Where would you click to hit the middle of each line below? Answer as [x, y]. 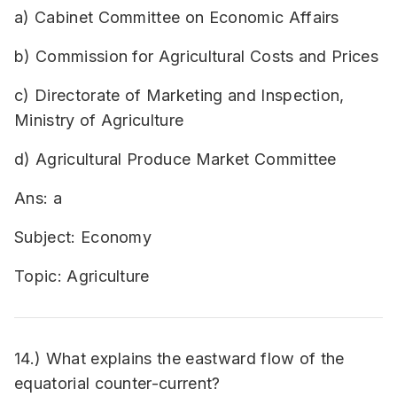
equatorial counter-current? [117, 383]
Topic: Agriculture [82, 276]
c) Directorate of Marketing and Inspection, [179, 95]
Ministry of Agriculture [99, 120]
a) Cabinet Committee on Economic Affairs [177, 17]
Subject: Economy [83, 237]
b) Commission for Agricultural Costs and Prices [197, 56]
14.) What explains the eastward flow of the [179, 358]
